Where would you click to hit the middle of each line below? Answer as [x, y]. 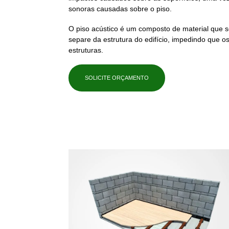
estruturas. [86, 50]
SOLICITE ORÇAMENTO [117, 78]
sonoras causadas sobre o [113, 9]
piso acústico [97, 28]
